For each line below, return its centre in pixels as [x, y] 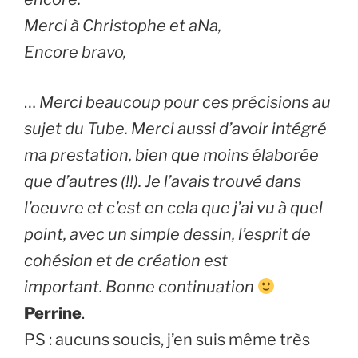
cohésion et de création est [126, 261]
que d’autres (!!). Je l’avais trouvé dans [163, 182]
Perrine [53, 314]
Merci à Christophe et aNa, [123, 26]
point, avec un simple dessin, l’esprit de [167, 235]
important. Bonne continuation [141, 287]
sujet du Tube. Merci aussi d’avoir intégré [175, 129]
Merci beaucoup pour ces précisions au [185, 103]
